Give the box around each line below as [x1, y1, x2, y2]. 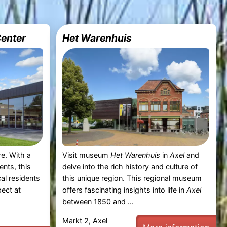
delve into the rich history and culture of [62, 162, 198, 171]
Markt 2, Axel [62, 216, 108, 225]
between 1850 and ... [62, 197, 134, 206]
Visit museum [62, 150, 111, 160]
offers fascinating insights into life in [62, 185, 187, 195]
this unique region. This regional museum [62, 174, 202, 183]
